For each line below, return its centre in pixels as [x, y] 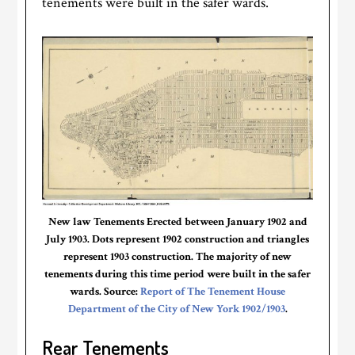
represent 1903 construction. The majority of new [177, 257]
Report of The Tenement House [213, 292]
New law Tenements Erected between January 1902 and [177, 222]
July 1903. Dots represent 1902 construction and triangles [177, 240]
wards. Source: [105, 292]
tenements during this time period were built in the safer [177, 275]
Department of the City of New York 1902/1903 [176, 309]
